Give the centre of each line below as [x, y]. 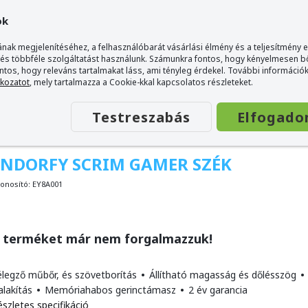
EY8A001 [47, 184]
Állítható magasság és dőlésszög [223, 275]
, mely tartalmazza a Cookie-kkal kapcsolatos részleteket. [141, 82]
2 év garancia [217, 290]
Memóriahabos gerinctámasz [110, 290]
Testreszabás [141, 117]
